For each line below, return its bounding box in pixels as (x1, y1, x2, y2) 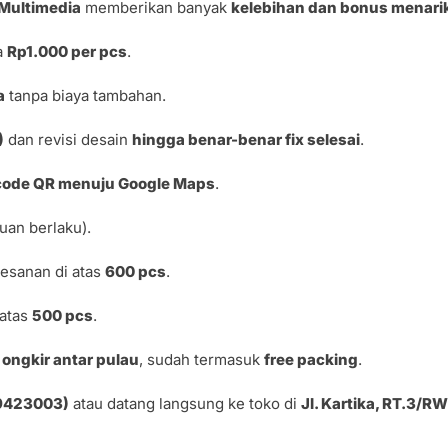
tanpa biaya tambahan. (5, 85, 167, 105)
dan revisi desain (4, 129, 133, 149)
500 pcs (32, 305, 94, 325)
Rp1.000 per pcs (7, 41, 128, 61)
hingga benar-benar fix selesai (132, 129, 361, 149)
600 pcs (105, 261, 167, 281)
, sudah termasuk (139, 349, 265, 369)
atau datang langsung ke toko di (69, 393, 302, 413)
